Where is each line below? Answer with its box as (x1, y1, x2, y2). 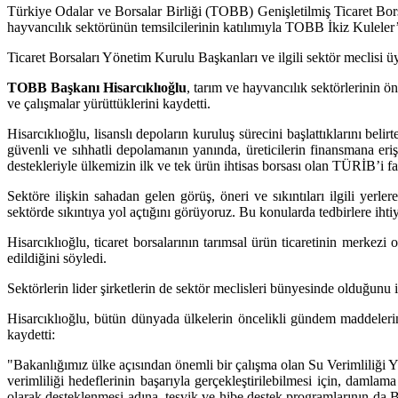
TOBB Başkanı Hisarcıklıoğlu (7, 80, 187, 96)
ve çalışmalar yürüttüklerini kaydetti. (7, 96, 211, 112)
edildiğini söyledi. (7, 251, 107, 267)
